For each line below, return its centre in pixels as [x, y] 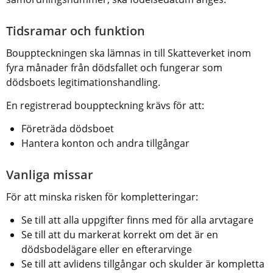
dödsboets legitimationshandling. [83, 82]
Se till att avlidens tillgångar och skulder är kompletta [143, 264]
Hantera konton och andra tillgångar [105, 143]
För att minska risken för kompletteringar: [102, 197]
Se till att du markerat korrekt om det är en [120, 234]
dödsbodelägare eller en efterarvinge [107, 249]
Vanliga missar [50, 174]
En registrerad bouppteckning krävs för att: [105, 105]
